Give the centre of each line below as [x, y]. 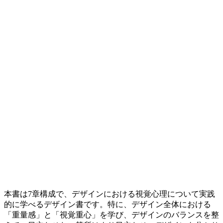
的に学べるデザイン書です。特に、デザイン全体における [108, 204]
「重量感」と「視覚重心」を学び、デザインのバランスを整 [111, 215]
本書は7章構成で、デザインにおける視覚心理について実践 [110, 194]
